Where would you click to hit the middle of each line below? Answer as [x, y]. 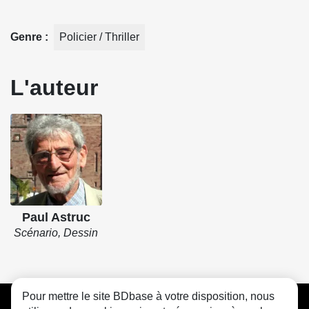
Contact [166, 298]
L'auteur [54, 88]
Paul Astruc [56, 217]
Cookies [217, 298]
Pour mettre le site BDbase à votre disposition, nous [148, 296]
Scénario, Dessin [56, 232]
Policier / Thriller [99, 37]
